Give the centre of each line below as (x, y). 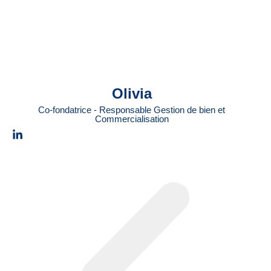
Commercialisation (132, 119)
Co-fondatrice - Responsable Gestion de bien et (132, 110)
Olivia (132, 93)
